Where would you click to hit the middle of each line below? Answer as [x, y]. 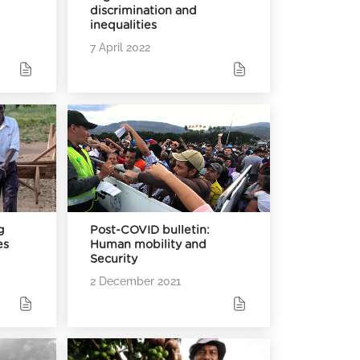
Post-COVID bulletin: [150, 231]
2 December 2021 [136, 281]
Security [114, 260]
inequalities [124, 26]
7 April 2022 [121, 47]
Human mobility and [149, 245]
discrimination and [144, 11]
